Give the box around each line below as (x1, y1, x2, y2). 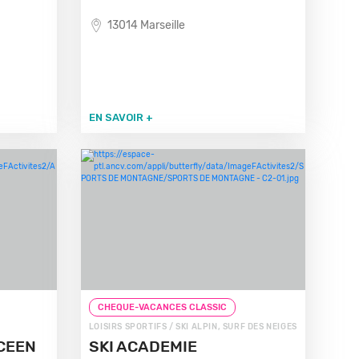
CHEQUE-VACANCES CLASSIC (97, 302, 227, 313)
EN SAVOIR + (88, 111, 153, 123)
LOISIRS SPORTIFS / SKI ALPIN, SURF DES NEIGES (88, 322, 297, 332)
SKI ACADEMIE (88, 337, 197, 356)
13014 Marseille (107, 18, 185, 32)
